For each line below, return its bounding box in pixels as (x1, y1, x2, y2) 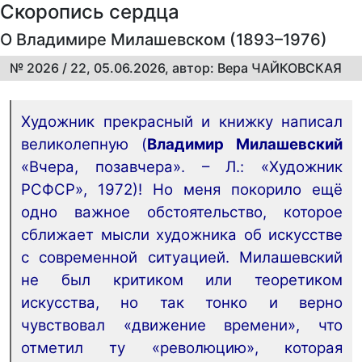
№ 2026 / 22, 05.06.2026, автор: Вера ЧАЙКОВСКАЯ (10, 60, 342, 77)
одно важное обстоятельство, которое (21, 203, 343, 222)
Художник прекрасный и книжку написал (21, 112, 343, 132)
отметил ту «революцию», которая (21, 339, 343, 358)
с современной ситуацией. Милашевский (21, 248, 343, 267)
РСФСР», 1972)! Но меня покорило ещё (21, 180, 343, 200)
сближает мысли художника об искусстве (21, 225, 343, 245)
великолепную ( (21, 135, 147, 154)
